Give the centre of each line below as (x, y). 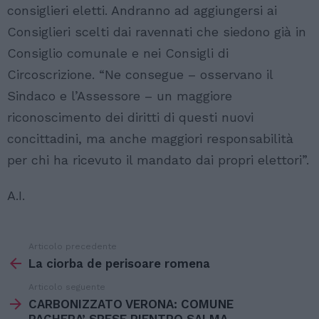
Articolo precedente (73, 247)
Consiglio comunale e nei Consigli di (118, 53)
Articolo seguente (67, 287)
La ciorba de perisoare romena (119, 264)
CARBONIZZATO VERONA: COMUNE (131, 304)
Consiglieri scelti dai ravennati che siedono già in (157, 32)
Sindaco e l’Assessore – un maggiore (120, 96)
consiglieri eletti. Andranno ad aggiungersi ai (142, 11)
